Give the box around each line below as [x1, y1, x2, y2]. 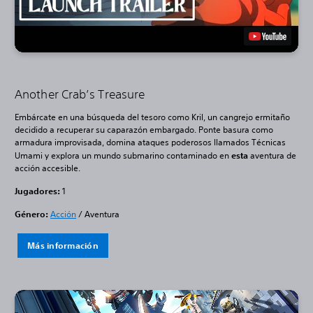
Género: [15, 208, 48, 219]
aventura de [248, 149, 296, 161]
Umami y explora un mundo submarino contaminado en [15, 149, 231, 161]
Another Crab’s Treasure [15, 86, 148, 101]
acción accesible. [15, 161, 80, 174]
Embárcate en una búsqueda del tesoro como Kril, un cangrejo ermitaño [15, 110, 290, 123]
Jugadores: [15, 184, 60, 196]
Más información [27, 239, 99, 251]
